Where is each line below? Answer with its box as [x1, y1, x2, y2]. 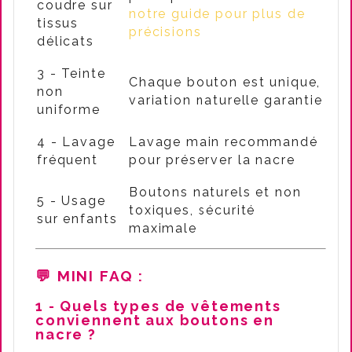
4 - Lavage [37, 134, 115, 149]
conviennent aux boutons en [35, 312, 275, 328]
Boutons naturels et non [129, 185, 302, 200]
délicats [37, 34, 94, 49]
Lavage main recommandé [129, 134, 318, 149]
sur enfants [37, 211, 118, 226]
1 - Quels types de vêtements [35, 298, 281, 314]
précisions [129, 24, 202, 39]
